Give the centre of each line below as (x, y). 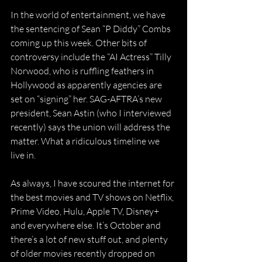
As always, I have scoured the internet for (93, 183)
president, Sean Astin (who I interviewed (92, 113)
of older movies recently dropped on (84, 253)
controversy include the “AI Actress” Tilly (92, 56)
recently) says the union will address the (91, 127)
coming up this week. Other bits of (80, 42)
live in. (23, 155)
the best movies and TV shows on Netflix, (93, 197)
